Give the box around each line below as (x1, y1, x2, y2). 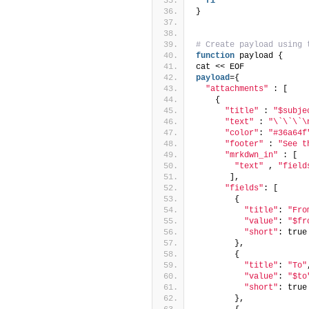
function (196, 50, 235, 61)
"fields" (225, 183, 263, 193)
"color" (225, 128, 259, 138)
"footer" (225, 139, 263, 149)
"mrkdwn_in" (225, 150, 278, 160)
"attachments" (206, 83, 268, 94)
